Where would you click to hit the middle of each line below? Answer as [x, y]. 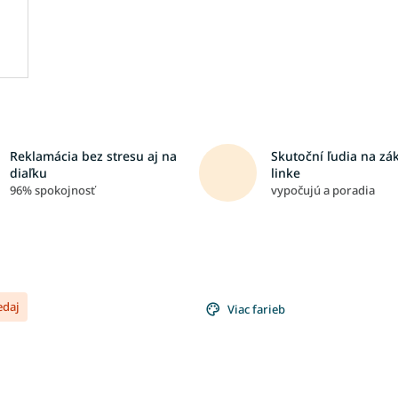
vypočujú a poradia [323, 190]
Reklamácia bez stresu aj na [93, 155]
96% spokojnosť [52, 190]
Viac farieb [256, 309]
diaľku [28, 172]
